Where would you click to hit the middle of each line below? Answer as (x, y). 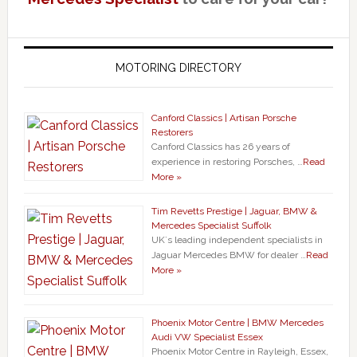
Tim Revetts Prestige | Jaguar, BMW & (234, 212)
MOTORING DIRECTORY (178, 68)
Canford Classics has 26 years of (220, 147)
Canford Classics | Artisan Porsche (224, 118)
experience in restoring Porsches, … (227, 162)
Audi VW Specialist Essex (207, 337)
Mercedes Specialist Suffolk (211, 226)
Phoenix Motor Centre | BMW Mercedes (237, 323)
